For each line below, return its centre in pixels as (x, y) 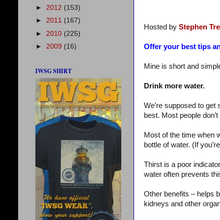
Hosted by (161, 27)
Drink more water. (174, 86)
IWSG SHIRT (54, 71)
